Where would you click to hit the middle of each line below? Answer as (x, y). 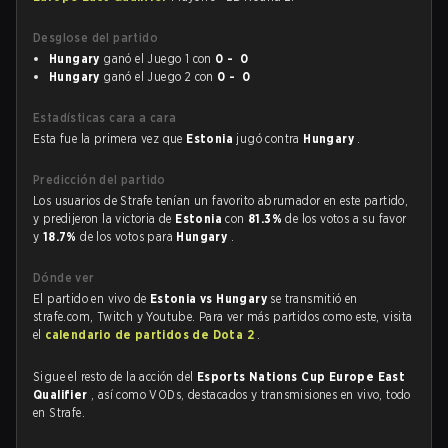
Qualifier (62, 394)
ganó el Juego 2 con (158, 76)
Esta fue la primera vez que (110, 138)
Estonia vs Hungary (210, 298)
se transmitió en (314, 298)
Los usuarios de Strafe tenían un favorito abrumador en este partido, (221, 200)
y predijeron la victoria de (104, 218)
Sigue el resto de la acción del (115, 376)
